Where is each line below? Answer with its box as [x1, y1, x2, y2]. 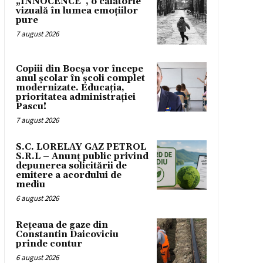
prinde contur [15, 238, 82, 249]
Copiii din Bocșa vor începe [15, 63, 143, 75]
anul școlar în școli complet [15, 72, 145, 84]
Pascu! [15, 100, 46, 112]
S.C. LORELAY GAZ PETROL [15, 141, 146, 153]
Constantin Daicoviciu [15, 228, 119, 240]
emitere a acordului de [15, 169, 122, 181]
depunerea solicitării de [15, 160, 127, 171]
